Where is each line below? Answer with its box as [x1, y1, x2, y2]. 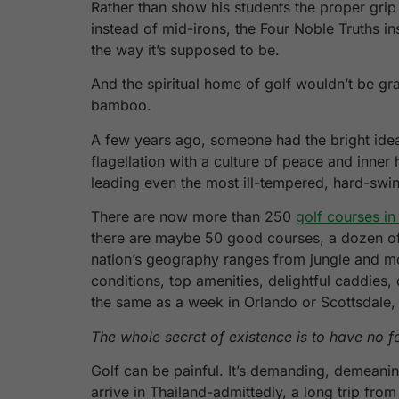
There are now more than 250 [91, 208, 296, 226]
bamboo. [91, 96, 151, 115]
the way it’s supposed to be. [91, 40, 280, 59]
